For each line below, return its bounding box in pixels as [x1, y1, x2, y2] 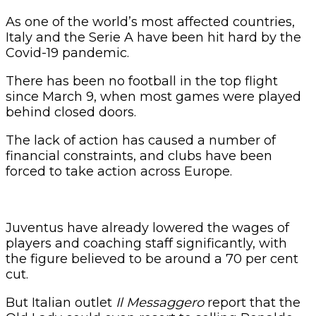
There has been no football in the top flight [6, 73, 278, 89]
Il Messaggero [116, 294, 207, 310]
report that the [207, 294, 300, 310]
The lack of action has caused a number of [6, 132, 276, 148]
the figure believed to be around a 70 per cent [6, 250, 298, 267]
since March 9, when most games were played [6, 88, 301, 104]
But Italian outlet [6, 294, 116, 310]
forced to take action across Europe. [6, 163, 232, 179]
